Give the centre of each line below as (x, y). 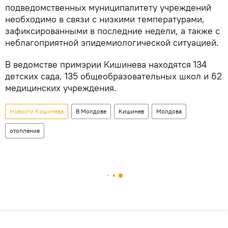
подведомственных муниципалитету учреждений (108, 7)
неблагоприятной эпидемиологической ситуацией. (112, 42)
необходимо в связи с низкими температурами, (105, 19)
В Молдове (91, 111)
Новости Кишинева (37, 111)
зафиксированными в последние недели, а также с (112, 31)
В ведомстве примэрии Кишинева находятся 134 (106, 64)
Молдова (169, 111)
